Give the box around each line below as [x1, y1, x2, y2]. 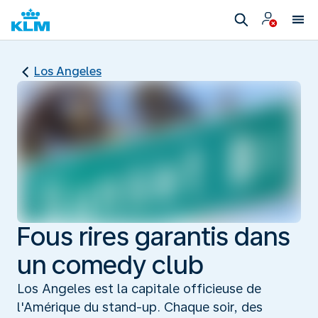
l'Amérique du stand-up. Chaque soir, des [17, 299, 263, 314]
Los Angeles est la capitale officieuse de [17, 280, 261, 296]
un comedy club [17, 249, 204, 280]
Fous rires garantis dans [17, 221, 290, 252]
